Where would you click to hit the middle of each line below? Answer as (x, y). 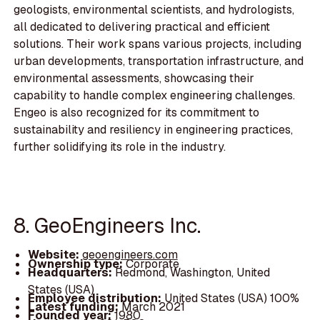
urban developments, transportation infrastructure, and (159, 61)
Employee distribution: (96, 298)
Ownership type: (76, 264)
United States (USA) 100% (231, 298)
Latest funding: (74, 306)
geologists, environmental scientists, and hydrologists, (154, 10)
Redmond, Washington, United (192, 272)
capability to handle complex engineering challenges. (155, 96)
